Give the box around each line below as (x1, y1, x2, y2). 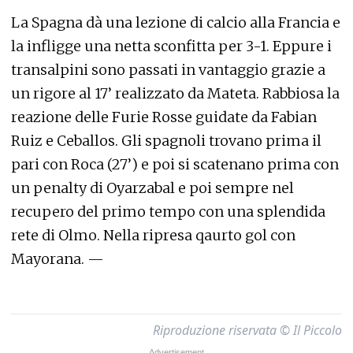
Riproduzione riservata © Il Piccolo (153, 321, 342, 339)
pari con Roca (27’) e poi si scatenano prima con (11, 155, 339, 173)
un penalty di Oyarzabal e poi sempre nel (11, 179, 294, 197)
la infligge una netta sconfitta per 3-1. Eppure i (11, 37, 332, 55)
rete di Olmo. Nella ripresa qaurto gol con (11, 226, 295, 244)
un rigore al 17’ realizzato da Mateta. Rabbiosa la (11, 84, 340, 102)
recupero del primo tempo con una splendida (11, 203, 325, 221)
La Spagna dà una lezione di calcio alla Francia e (11, 13, 340, 32)
